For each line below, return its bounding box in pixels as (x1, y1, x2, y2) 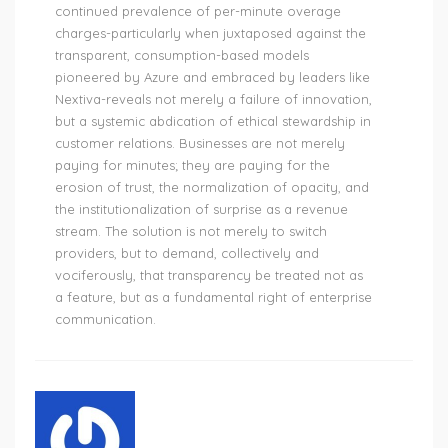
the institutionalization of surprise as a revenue (55, 201, 348, 218)
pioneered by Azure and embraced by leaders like (55, 69, 370, 86)
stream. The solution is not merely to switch (55, 223, 327, 240)
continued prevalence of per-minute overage (55, 3, 341, 20)
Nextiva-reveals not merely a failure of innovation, (55, 91, 372, 108)
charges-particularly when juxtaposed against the (55, 25, 366, 42)
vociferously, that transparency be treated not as (55, 267, 363, 284)
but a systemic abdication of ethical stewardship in (55, 113, 371, 130)
